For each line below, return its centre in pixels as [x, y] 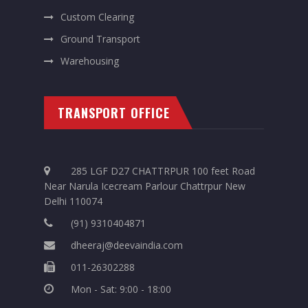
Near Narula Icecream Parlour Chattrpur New [145, 186]
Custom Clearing [97, 16]
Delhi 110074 [73, 201]
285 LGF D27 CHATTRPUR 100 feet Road [162, 170]
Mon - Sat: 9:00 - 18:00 [120, 289]
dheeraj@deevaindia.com [125, 245]
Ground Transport [100, 38]
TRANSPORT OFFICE [114, 112]
